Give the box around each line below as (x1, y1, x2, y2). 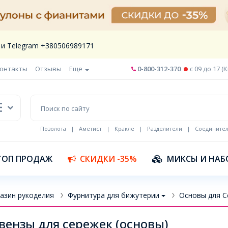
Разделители (147, 125, 182, 132)
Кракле (114, 125, 134, 132)
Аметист (78, 125, 102, 132)
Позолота (40, 125, 66, 132)
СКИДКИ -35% (80, 153, 137, 164)
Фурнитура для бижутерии (67, 190, 159, 200)
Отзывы (35, 64, 62, 73)
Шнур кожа (40, 132, 72, 140)
